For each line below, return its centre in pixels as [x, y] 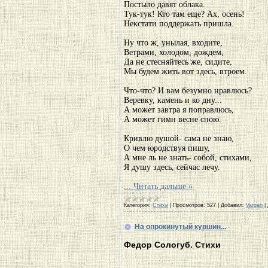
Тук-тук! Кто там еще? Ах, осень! [184, 14]
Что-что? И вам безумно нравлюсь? [188, 91]
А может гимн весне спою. [173, 119]
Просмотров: [189, 205]
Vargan [254, 205]
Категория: [137, 205]
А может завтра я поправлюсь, [179, 110]
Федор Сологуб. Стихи [172, 244]
